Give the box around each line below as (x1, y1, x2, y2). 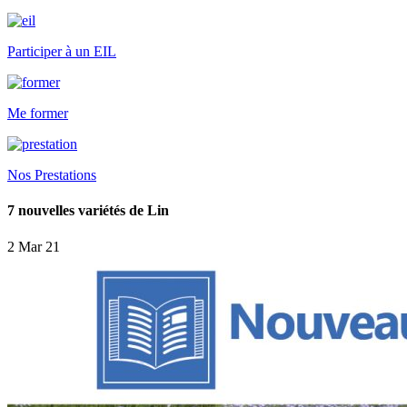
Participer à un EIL (7, 44, 116, 59)
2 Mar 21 (7, 238, 60, 254)
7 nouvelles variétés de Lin (7, 203, 169, 219)
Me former (7, 105, 68, 121)
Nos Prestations (7, 167, 96, 183)
